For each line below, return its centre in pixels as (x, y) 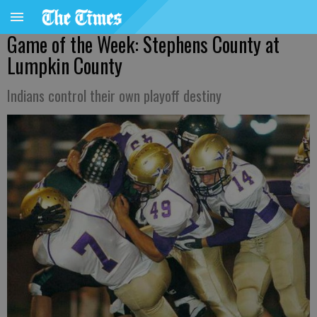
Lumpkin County (65, 65)
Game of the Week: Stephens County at (143, 44)
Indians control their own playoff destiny (114, 96)
